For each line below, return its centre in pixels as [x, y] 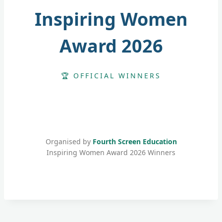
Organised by [69, 141]
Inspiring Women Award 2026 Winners [111, 152]
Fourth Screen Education [135, 141]
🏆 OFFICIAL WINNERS [111, 75]
